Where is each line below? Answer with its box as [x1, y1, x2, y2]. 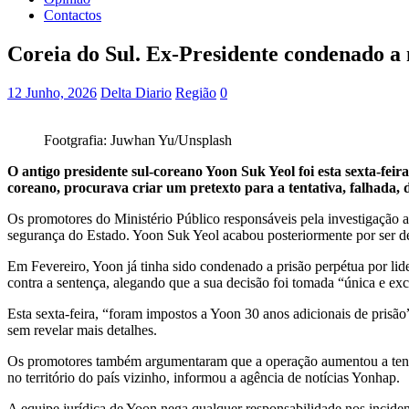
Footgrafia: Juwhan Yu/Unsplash [44, 131, 232, 148]
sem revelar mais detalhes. [7, 321, 157, 338]
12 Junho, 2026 [7, 84, 97, 100]
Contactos [44, 7, 101, 23]
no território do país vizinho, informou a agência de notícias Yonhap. [7, 369, 400, 385]
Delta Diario [100, 84, 172, 100]
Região [175, 84, 216, 100]
